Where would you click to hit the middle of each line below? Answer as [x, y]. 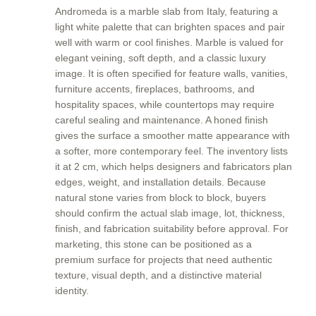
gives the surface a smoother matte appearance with [172, 135]
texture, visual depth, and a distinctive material [158, 275]
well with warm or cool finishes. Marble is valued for [169, 42]
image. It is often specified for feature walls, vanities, [171, 73]
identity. [72, 291]
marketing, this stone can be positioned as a [153, 244]
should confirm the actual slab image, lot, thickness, [170, 213]
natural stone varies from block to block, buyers [160, 197]
